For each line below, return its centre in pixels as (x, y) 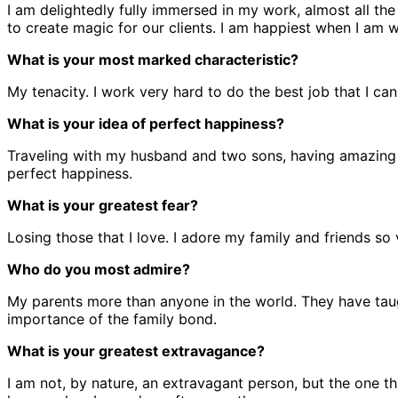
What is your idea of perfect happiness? (146, 124)
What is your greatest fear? (103, 206)
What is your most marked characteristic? (153, 60)
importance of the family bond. (112, 319)
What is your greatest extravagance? (136, 351)
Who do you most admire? (99, 270)
